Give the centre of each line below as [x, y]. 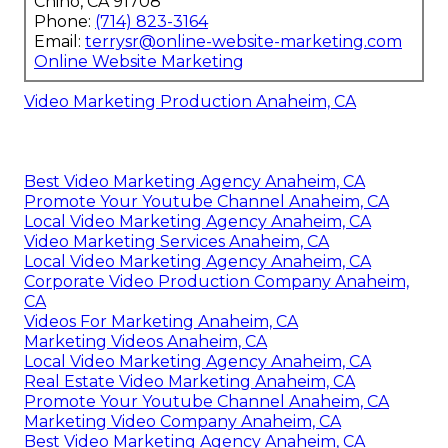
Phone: [64, 22]
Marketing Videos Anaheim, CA [145, 342]
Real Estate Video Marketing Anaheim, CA [189, 382]
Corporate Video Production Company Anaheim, [216, 282]
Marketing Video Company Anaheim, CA [182, 422]
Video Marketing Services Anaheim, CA [176, 242]
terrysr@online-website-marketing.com [243, 42]
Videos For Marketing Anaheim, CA [161, 322]
